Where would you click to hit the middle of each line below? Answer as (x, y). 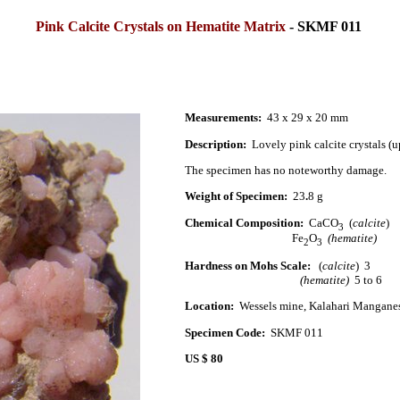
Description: (218, 144)
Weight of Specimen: (238, 196)
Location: (209, 306)
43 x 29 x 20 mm (304, 118)
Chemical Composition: (244, 222)
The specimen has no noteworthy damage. (285, 170)
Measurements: (223, 118)
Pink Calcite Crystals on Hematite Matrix (161, 27)
